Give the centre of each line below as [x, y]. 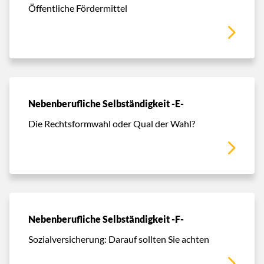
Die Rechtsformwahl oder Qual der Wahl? [112, 123]
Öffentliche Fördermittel [78, 8]
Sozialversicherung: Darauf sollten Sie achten [119, 239]
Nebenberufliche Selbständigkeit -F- [106, 219]
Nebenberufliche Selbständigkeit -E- [106, 103]
